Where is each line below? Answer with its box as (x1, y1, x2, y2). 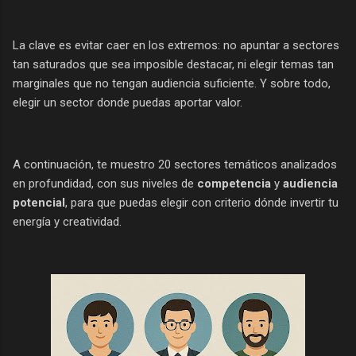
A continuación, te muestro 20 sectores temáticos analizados (13, 157, 337, 172)
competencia (197, 176, 271, 191)
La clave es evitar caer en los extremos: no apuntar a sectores (13, 37, 339, 52)
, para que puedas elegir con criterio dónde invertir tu (65, 195, 339, 210)
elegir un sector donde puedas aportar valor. (13, 95, 242, 110)
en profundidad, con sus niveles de (13, 176, 197, 191)
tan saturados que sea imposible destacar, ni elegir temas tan (13, 56, 334, 72)
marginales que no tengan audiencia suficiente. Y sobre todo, (13, 75, 331, 91)
